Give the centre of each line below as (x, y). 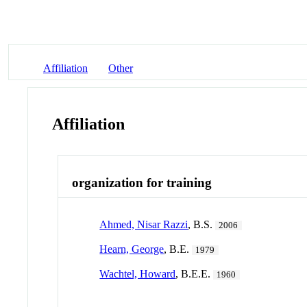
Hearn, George (132, 249)
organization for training (142, 183)
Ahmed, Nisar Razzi (144, 224)
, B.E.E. (195, 273)
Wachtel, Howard (138, 273)
